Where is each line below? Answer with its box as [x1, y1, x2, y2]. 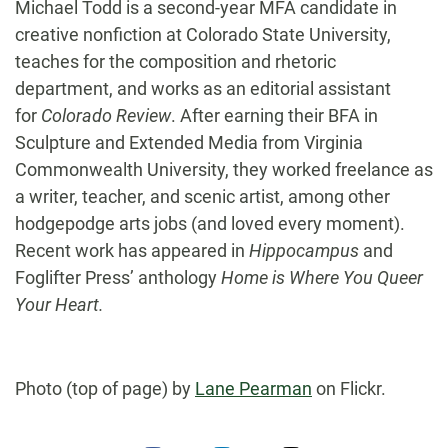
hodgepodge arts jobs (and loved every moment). [15, 213, 405, 235]
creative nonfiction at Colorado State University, [15, 24, 391, 46]
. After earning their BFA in [171, 105, 378, 127]
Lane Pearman [195, 378, 312, 400]
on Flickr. [312, 378, 386, 400]
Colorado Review [41, 105, 171, 127]
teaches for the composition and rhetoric [15, 51, 336, 73]
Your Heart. [15, 294, 104, 316]
